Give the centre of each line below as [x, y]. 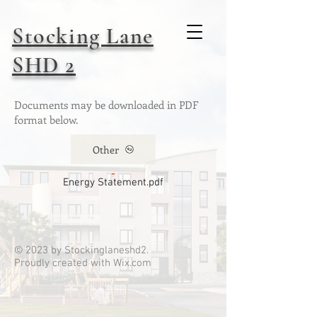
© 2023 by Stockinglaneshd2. [81, 250]
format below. [46, 120]
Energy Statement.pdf [113, 183]
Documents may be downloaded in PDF [106, 105]
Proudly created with [64, 263]
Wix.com [132, 263]
